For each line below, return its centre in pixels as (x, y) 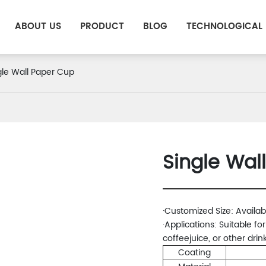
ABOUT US (38, 26)
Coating (194, 253)
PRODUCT (102, 26)
